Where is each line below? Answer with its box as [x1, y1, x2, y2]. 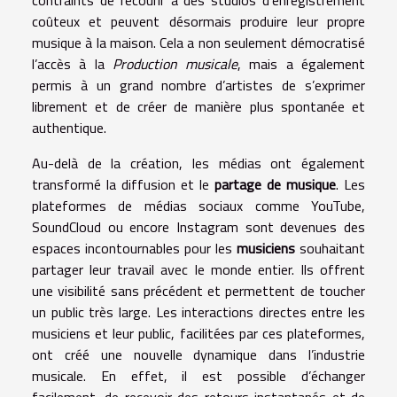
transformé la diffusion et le [32, 174, 214, 196]
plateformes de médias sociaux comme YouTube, [32, 195, 365, 217]
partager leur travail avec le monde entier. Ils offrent [32, 259, 365, 281]
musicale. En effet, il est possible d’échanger [32, 365, 365, 387]
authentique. [32, 117, 106, 139]
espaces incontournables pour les [32, 237, 237, 260]
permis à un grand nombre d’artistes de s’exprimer [32, 74, 365, 97]
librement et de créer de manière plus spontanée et [32, 96, 365, 118]
